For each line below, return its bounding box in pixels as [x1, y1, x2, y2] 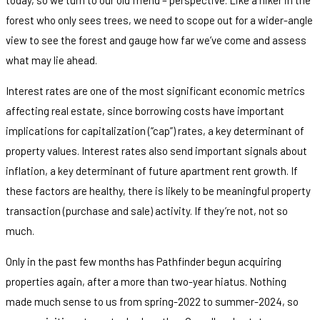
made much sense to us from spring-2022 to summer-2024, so [6, 294, 299, 308]
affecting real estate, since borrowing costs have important [6, 104, 284, 117]
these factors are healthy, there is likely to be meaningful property [6, 184, 311, 197]
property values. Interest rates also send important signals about [6, 144, 307, 157]
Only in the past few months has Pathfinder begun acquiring [6, 254, 281, 268]
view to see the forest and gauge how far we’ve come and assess [6, 33, 306, 46]
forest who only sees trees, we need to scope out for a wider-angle [6, 13, 313, 26]
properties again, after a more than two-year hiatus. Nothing [6, 274, 286, 288]
